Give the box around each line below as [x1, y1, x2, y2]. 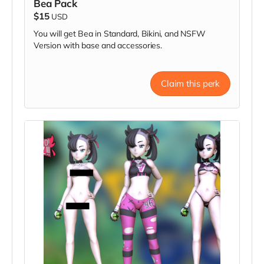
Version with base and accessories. [34, 40, 162, 51]
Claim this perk [161, 78, 220, 90]
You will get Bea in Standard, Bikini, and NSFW [34, 28, 206, 39]
